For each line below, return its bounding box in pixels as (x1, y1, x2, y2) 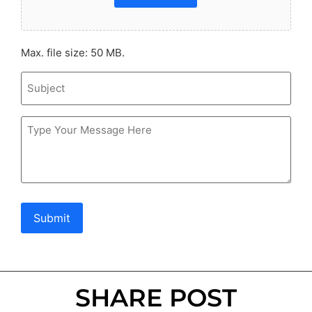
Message (20, 114, 70, 129)
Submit (33, 211, 70, 226)
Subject (20, 70, 61, 84)
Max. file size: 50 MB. (21, 46, 125, 60)
